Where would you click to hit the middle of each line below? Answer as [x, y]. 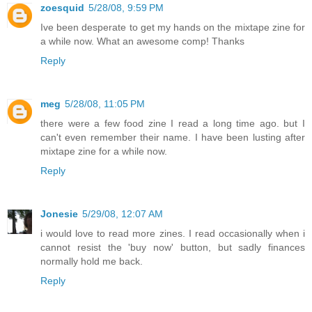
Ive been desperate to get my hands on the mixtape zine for [173, 28]
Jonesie [59, 214]
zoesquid [62, 8]
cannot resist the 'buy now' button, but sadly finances [173, 248]
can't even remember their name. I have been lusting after [173, 138]
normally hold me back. [92, 262]
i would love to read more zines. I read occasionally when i [173, 234]
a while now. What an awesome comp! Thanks [142, 41]
